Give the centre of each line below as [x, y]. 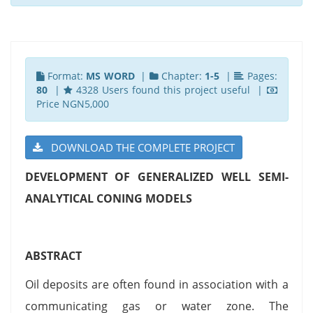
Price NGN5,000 [72, 103]
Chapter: [182, 75]
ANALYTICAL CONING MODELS [108, 198]
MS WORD [110, 75]
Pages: [261, 75]
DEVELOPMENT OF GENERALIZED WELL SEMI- [156, 176]
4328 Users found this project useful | [169, 89]
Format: [65, 75]
